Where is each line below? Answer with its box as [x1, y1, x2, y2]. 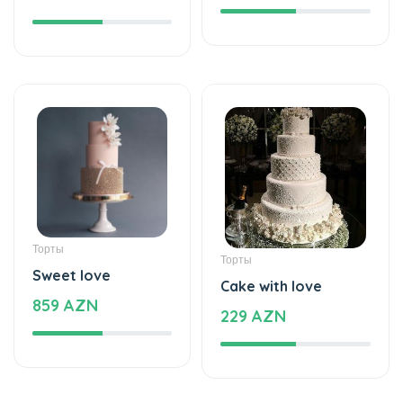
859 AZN [32, 242, 98, 264]
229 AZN [220, 253, 286, 274]
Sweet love [32, 213, 111, 232]
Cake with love [220, 224, 322, 243]
